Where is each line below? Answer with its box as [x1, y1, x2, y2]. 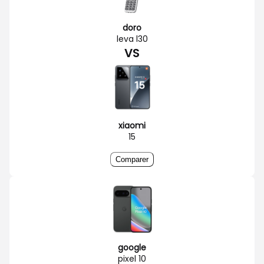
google [118, 241, 146, 253]
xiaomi [118, 119, 146, 131]
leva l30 [116, 32, 148, 45]
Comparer [115, 154, 148, 164]
